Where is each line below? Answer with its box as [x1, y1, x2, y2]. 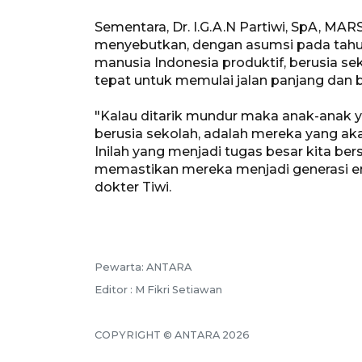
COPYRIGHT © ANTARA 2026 [95, 328, 250, 341]
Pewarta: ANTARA [95, 260, 192, 273]
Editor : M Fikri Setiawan [95, 283, 222, 296]
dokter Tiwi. [95, 179, 171, 195]
